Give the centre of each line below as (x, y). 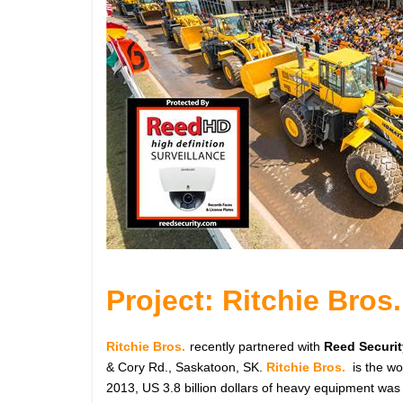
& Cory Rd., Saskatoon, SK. (186, 367)
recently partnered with (257, 346)
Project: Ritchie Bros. (254, 300)
